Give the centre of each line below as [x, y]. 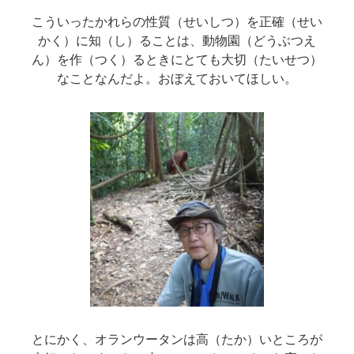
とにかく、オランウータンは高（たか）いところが [177, 339]
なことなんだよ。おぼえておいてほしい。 [177, 78]
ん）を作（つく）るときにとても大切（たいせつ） [177, 59]
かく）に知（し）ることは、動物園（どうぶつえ [177, 40]
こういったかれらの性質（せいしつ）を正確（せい [177, 21]
